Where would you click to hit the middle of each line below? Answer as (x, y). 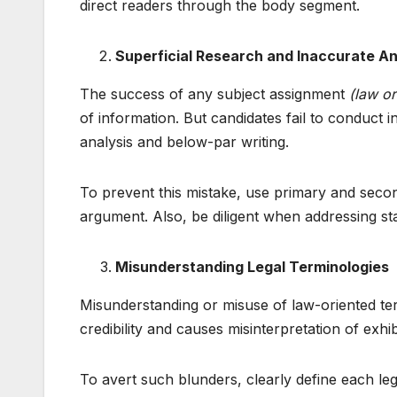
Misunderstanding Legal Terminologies (252, 266)
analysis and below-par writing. (184, 141)
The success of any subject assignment (214, 93)
